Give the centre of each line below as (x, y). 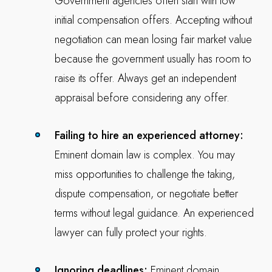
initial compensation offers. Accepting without (153, 20)
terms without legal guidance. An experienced (154, 213)
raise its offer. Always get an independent (145, 78)
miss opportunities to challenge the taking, (144, 174)
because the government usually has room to (153, 59)
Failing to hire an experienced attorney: (149, 135)
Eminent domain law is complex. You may (144, 155)
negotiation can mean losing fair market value (153, 39)
